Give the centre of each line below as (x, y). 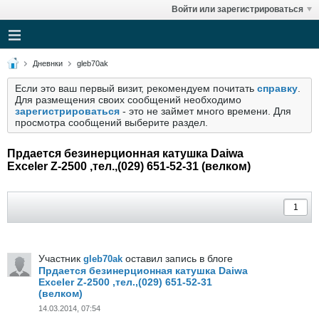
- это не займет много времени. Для (205, 111)
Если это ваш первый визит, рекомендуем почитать (136, 88)
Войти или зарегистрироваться (237, 9)
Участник (61, 258)
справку (277, 88)
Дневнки (48, 63)
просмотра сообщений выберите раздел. (111, 122)
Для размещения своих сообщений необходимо (128, 100)
